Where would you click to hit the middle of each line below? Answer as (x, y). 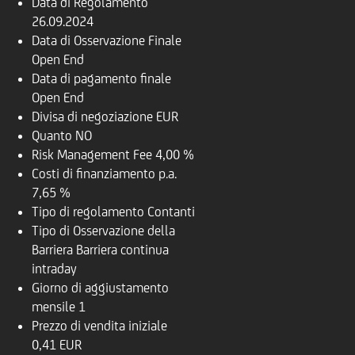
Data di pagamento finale (101, 78)
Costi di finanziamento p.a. (104, 174)
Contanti (171, 212)
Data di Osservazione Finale (107, 40)
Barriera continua (122, 250)
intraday (54, 269)
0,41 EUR (57, 345)
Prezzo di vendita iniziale (99, 326)
